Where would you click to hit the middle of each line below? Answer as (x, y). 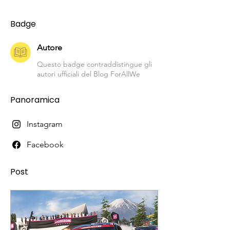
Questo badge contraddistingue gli (94, 64)
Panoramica (35, 100)
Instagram (45, 124)
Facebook (45, 145)
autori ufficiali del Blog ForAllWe (89, 74)
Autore (50, 47)
